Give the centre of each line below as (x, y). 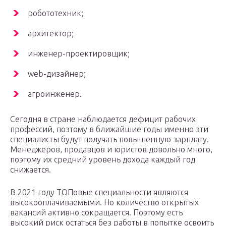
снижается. (31, 170)
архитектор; (51, 34)
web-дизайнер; (57, 74)
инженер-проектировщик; (79, 54)
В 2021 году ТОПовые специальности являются (99, 192)
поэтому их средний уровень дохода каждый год (103, 160)
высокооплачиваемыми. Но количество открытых (104, 203)
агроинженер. (55, 94)
